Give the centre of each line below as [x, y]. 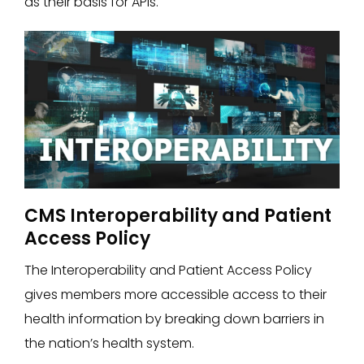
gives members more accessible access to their [175, 295]
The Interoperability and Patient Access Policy [168, 270]
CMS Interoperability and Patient [178, 216]
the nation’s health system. [109, 343]
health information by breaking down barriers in [174, 319]
